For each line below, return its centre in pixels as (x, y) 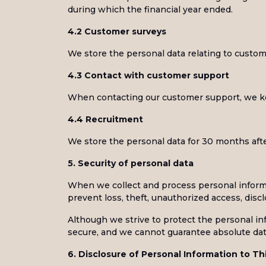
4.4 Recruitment (105, 119)
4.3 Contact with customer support (148, 75)
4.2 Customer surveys (117, 31)
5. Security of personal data (131, 163)
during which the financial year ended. (150, 9)
